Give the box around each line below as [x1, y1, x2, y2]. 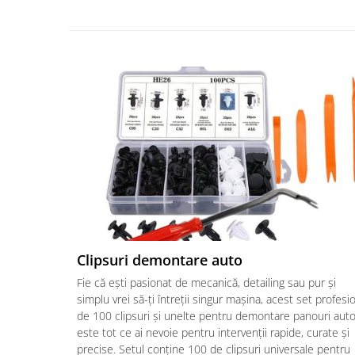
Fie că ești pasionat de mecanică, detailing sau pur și [77, 274, 336, 290]
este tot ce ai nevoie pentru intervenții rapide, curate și [77, 324, 349, 340]
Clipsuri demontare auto [77, 250, 242, 269]
